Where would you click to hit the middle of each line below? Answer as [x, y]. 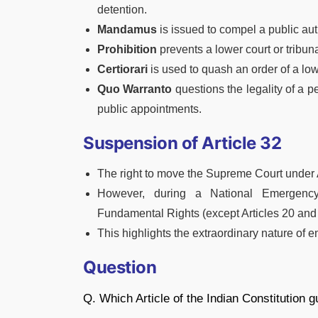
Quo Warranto [135, 89]
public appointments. [149, 109]
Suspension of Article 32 [182, 143]
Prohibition [127, 49]
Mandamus [127, 29]
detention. [122, 9]
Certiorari [122, 69]
